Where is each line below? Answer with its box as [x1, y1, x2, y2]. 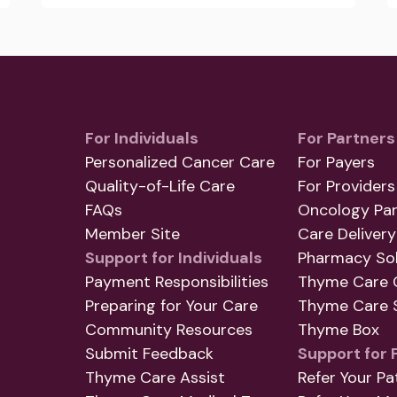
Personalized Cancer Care [85, 152, 275, 174]
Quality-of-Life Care [85, 175, 235, 198]
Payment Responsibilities [85, 271, 269, 293]
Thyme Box [298, 319, 379, 341]
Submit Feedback [85, 343, 214, 365]
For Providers [298, 175, 395, 198]
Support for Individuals [85, 247, 262, 269]
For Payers [298, 152, 375, 174]
